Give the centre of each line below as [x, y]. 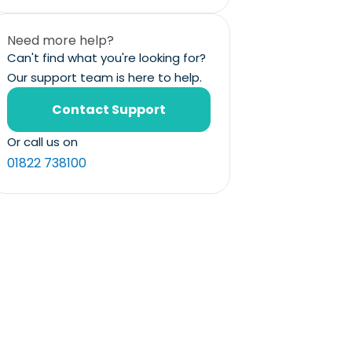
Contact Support [109, 109]
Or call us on [43, 141]
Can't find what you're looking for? [107, 57]
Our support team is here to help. [105, 77]
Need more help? [61, 40]
